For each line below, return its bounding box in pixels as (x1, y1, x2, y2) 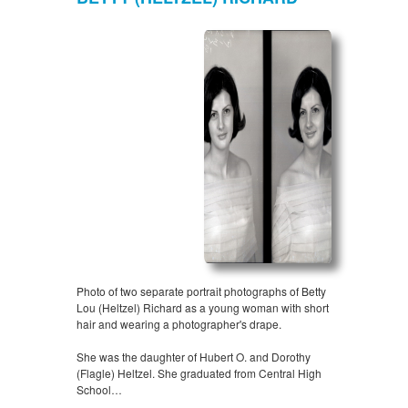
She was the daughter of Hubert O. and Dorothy (76, 349, 311, 365)
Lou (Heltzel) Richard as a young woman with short (76, 300, 329, 316)
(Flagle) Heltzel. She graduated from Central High (76, 365, 321, 382)
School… (76, 382, 122, 398)
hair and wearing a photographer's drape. (76, 316, 281, 332)
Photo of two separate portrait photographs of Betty (76, 283, 326, 300)
